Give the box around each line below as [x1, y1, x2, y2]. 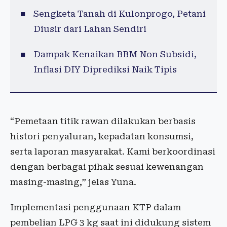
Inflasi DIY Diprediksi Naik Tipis [33, 64, 177, 75]
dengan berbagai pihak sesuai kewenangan [10, 162, 204, 172]
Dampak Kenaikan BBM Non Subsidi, [33, 49, 197, 60]
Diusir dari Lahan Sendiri [33, 24, 146, 34]
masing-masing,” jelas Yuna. [10, 177, 136, 187]
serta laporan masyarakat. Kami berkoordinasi [10, 146, 215, 157]
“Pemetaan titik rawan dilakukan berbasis [10, 116, 196, 127]
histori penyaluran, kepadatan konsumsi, [10, 131, 194, 142]
